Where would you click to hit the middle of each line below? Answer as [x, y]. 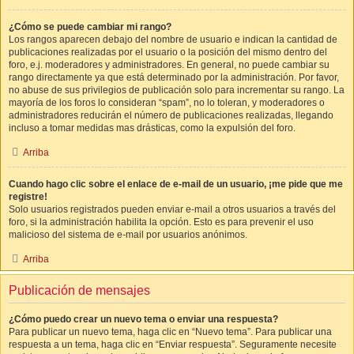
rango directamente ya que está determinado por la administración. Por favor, [174, 77]
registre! [28, 197]
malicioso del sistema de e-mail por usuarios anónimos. [128, 235]
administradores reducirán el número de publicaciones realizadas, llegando [171, 115]
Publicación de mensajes [79, 290]
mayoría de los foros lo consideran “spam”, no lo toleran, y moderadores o [167, 103]
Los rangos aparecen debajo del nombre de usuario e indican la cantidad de [173, 40]
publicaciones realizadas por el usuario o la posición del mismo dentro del [168, 52]
